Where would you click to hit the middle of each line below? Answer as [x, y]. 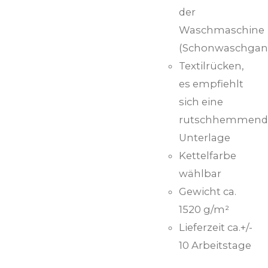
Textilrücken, [211, 66]
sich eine [201, 102]
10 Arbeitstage [215, 246]
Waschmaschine [222, 30]
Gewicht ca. [208, 192]
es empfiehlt [211, 84]
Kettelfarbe [208, 156]
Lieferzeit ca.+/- [216, 228]
